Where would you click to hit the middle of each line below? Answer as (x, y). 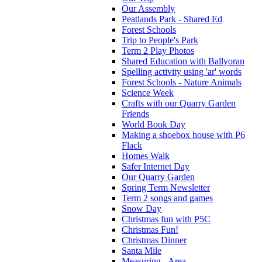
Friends (135, 113)
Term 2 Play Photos (158, 50)
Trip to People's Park (160, 40)
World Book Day (154, 124)
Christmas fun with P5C (166, 219)
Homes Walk (146, 156)
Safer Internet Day (156, 166)
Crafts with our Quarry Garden (179, 103)
